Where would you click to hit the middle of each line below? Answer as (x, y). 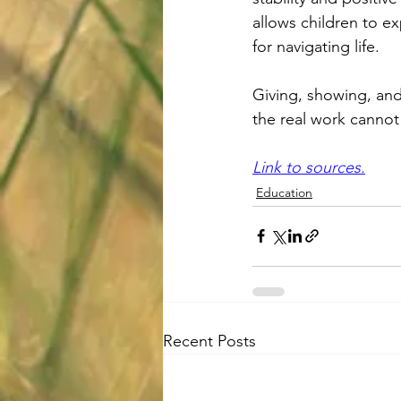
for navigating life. (316, 46)
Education (284, 192)
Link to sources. (309, 167)
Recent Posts (209, 341)
